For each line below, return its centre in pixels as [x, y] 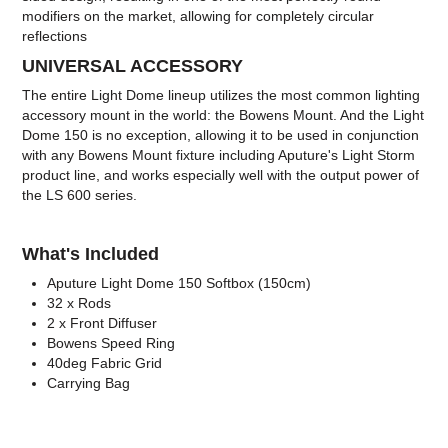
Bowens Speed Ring [111, 343]
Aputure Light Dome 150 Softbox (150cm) [179, 283]
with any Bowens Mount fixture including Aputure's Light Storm [219, 155]
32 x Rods [79, 303]
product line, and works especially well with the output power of [221, 175]
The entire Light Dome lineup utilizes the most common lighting [221, 95]
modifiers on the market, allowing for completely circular [198, 15]
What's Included [91, 254]
